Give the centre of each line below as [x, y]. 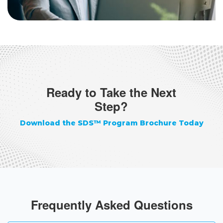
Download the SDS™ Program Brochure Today [111, 123]
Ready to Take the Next [111, 92]
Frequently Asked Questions [111, 205]
